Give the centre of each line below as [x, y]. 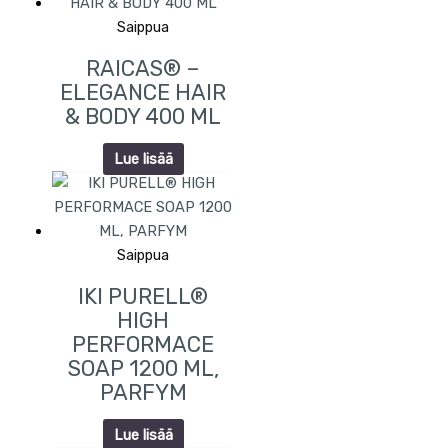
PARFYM [143, 393]
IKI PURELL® [143, 297]
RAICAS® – [143, 68]
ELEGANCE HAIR [143, 92]
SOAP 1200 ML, [143, 369]
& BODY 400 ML [143, 116]
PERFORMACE [143, 345]
